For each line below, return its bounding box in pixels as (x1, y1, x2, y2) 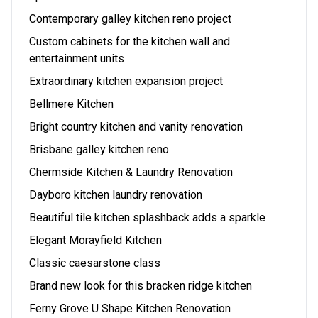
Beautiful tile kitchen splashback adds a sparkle (29, 211, 265, 224)
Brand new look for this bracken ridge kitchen (29, 279, 252, 292)
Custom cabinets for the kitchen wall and (29, 35, 230, 48)
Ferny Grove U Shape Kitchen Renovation (29, 302, 231, 315)
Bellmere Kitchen (29, 97, 114, 111)
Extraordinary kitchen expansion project (29, 75, 223, 88)
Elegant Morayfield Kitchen (29, 234, 162, 247)
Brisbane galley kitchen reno (29, 143, 169, 156)
